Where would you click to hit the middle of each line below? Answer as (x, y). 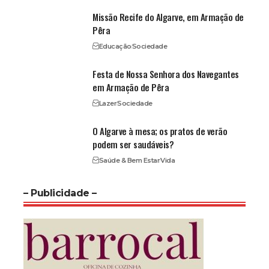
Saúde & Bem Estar (129, 161)
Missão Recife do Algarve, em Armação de (168, 17)
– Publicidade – (60, 193)
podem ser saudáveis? (133, 144)
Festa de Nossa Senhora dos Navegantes (166, 74)
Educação (115, 47)
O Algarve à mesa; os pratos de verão (160, 131)
